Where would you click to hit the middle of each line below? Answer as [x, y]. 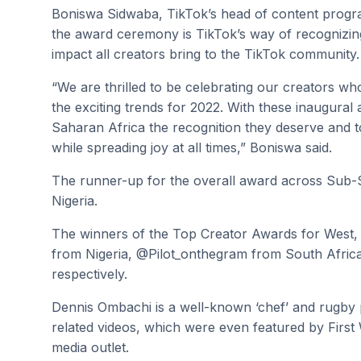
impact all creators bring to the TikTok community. [205, 54]
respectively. [89, 274]
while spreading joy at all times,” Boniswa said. [192, 147]
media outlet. [90, 347]
